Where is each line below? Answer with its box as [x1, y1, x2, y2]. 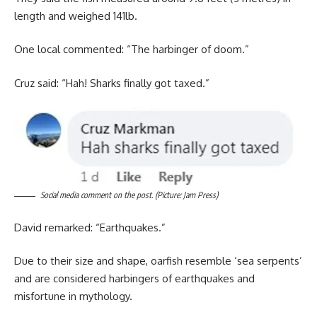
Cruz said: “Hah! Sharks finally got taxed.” [14, 76, 209, 90]
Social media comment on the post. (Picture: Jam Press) [40, 190, 218, 201]
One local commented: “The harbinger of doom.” [14, 42, 249, 56]
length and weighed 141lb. [14, 8, 137, 23]
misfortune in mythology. [14, 289, 132, 304]
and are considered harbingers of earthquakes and [14, 272, 255, 286]
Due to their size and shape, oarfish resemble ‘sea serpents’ [14, 254, 302, 268]
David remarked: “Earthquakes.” [14, 220, 166, 234]
